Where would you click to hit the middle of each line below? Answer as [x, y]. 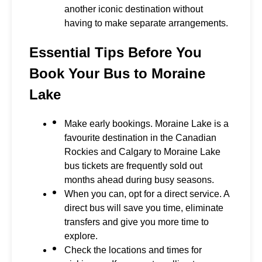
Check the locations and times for [133, 250]
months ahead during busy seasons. [139, 180]
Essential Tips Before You [116, 53]
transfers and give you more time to [137, 222]
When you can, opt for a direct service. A [147, 194]
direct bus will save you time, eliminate [144, 208]
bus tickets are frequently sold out [133, 166]
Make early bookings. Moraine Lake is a [146, 124]
